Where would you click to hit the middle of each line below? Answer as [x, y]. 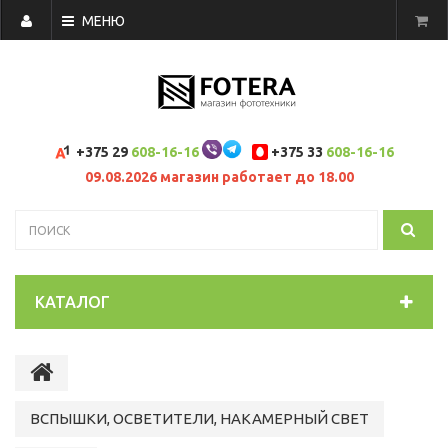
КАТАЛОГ [72, 302]
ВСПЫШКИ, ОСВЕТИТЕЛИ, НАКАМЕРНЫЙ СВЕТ [199, 418]
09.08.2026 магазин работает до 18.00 [219, 177]
